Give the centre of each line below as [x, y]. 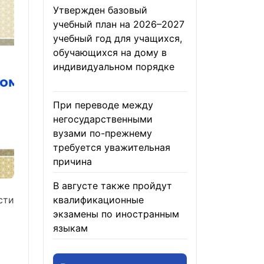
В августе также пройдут [113, 186]
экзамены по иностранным [116, 214]
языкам [70, 228]
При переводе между [103, 105]
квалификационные [98, 200]
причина [72, 161]
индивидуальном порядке [114, 67]
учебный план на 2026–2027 [119, 24]
